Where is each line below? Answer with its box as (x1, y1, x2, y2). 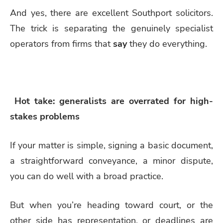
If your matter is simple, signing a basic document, (10, 139, 213, 152)
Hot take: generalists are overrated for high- (10, 95, 213, 108)
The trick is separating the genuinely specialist (10, 22, 213, 34)
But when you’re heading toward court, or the (10, 199, 213, 212)
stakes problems (10, 111, 80, 123)
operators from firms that (10, 37, 113, 50)
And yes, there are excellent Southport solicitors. (10, 6, 213, 19)
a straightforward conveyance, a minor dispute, (10, 155, 213, 167)
